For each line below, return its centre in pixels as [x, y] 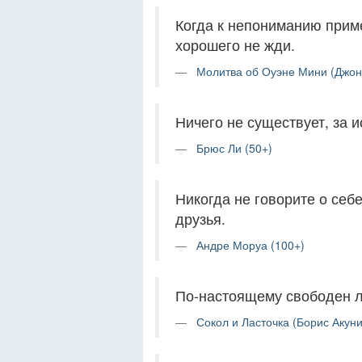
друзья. [200, 218]
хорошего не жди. [235, 44]
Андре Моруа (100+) [250, 244]
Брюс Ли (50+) [234, 147]
